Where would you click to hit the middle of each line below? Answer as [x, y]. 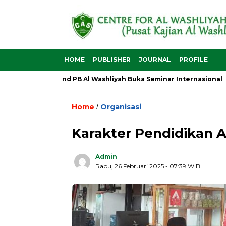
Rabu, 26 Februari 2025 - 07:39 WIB [148, 166]
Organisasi [121, 107]
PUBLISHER [112, 59]
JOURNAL [155, 59]
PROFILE [193, 59]
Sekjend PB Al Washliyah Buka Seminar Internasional [106, 79]
